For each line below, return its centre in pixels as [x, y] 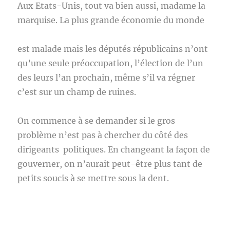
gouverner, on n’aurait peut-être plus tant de [110, 164]
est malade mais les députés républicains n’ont [113, 49]
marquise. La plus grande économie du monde [111, 20]
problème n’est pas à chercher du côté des [103, 135]
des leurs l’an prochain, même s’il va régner [107, 78]
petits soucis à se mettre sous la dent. [93, 178]
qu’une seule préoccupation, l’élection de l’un [111, 63]
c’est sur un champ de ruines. [77, 92]
